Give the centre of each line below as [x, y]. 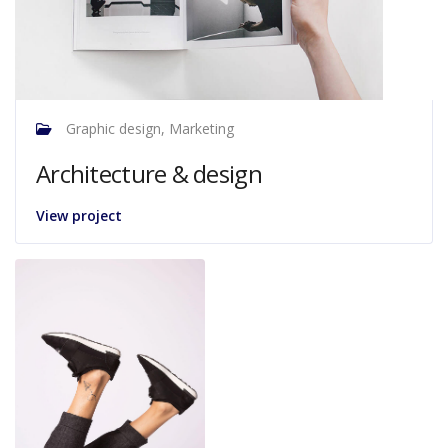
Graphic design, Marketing [148, 129]
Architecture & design [149, 174]
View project [79, 216]
